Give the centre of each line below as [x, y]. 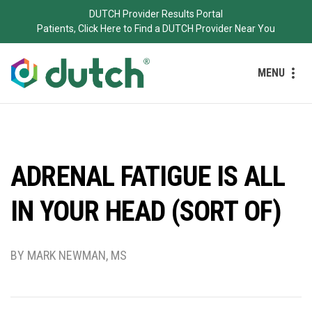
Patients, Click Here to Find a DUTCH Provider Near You [156, 29]
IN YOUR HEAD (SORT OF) [146, 211]
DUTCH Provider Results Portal [156, 14]
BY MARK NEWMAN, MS [69, 255]
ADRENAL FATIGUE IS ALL [148, 176]
